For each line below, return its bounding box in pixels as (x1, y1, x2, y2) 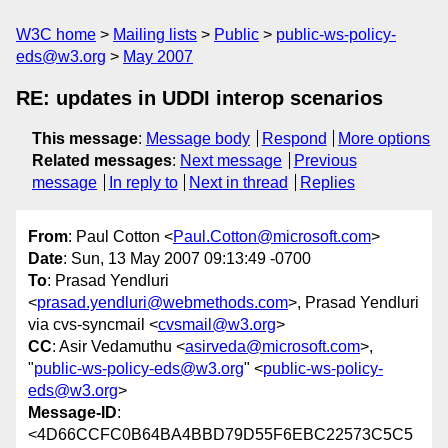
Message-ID (28, 404, 117, 422)
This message (32, 130, 138, 147)
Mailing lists (113, 26, 197, 43)
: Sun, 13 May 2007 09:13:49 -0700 (63, 250, 311, 268)
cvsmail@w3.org (158, 316, 276, 334)
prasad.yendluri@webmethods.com (37, 294, 288, 312)
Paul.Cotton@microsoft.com (173, 228, 371, 246)
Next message (180, 152, 282, 169)
